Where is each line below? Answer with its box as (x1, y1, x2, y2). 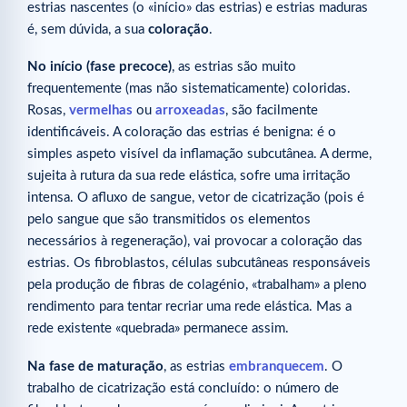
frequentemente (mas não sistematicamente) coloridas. (27, 82, 351, 96)
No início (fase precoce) (27, 60, 172, 74)
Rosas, (27, 104, 69, 118)
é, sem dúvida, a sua (27, 23, 148, 37)
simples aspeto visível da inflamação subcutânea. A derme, (27, 147, 372, 162)
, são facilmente (225, 104, 318, 118)
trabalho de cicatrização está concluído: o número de (27, 381, 339, 395)
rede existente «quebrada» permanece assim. (27, 322, 289, 336)
